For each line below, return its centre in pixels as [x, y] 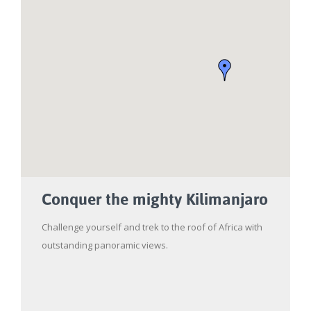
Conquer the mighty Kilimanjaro [155, 199]
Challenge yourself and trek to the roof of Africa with [152, 227]
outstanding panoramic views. [105, 245]
